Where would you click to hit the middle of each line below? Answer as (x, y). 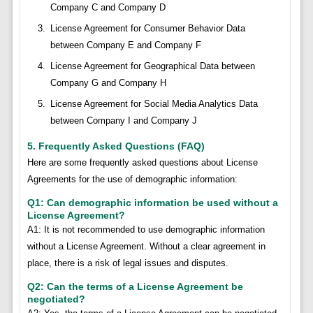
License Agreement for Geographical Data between (152, 66)
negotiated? (56, 299)
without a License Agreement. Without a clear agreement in (146, 246)
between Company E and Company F (125, 45)
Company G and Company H (108, 82)
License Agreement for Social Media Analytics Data (154, 103)
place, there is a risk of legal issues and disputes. (128, 263)
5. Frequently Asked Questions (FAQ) (116, 146)
